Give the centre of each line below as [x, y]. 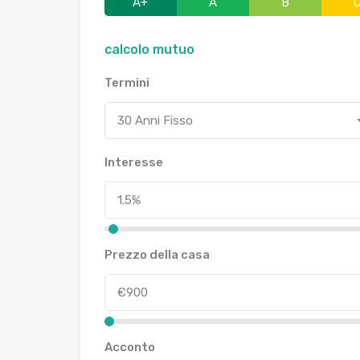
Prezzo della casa [157, 255]
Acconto [130, 347]
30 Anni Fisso [155, 121]
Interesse [134, 162]
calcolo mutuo [149, 49]
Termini [127, 83]
